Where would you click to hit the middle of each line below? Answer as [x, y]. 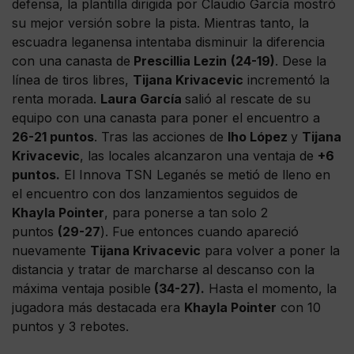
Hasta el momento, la [271, 288]
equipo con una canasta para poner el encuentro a [166, 117]
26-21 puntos [53, 136]
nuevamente [51, 250]
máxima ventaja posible [81, 288]
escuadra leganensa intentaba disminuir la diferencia [168, 41]
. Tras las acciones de [161, 136]
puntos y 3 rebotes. [70, 326]
